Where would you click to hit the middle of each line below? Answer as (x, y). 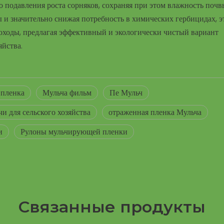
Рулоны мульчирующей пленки (74, 131)
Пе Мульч (126, 92)
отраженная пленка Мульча (155, 112)
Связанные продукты (112, 206)
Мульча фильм (67, 92)
